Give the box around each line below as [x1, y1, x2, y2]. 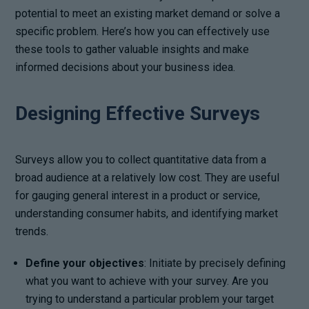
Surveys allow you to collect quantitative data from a [15, 152, 267, 166]
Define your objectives [26, 256, 145, 270]
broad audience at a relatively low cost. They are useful [15, 170, 280, 184]
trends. [15, 224, 49, 238]
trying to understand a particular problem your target [26, 292, 275, 306]
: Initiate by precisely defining [144, 256, 286, 270]
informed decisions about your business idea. [15, 60, 236, 74]
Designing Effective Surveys [15, 101, 261, 125]
